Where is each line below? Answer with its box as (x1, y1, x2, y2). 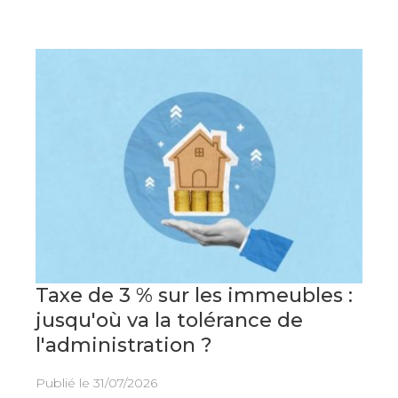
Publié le (35, 374, 93, 391)
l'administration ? (35, 332, 212, 357)
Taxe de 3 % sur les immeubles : (35, 283, 353, 307)
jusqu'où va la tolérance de (35, 307, 303, 332)
